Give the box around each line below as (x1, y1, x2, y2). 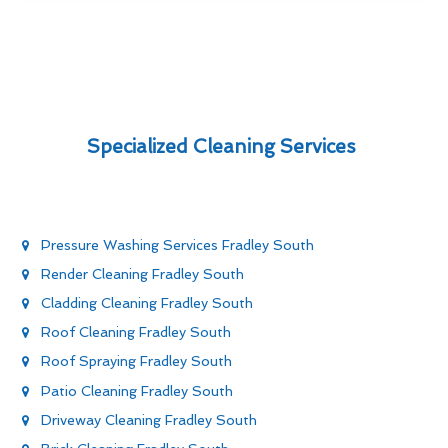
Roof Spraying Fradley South (41, 353, 232, 370)
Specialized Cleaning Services (87, 134, 361, 158)
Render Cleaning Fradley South (41, 265, 244, 282)
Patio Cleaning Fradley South (41, 382, 233, 399)
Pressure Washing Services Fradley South (41, 236, 314, 253)
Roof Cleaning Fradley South (41, 324, 231, 341)
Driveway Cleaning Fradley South (41, 411, 257, 428)
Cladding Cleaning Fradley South (41, 295, 253, 312)
